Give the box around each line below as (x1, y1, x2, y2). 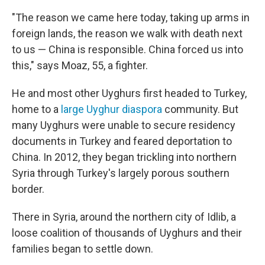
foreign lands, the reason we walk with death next (12, 27, 243, 40)
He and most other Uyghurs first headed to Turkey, (12, 86, 247, 99)
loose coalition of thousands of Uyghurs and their (12, 226, 242, 239)
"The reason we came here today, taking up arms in (12, 11, 250, 24)
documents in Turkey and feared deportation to (12, 134, 232, 147)
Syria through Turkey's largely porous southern (12, 166, 230, 179)
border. (12, 182, 44, 195)
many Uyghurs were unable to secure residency (12, 118, 235, 131)
